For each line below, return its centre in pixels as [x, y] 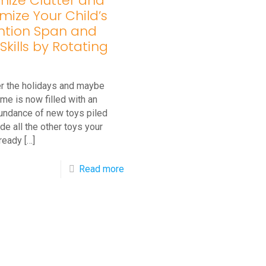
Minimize [143, 186]
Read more [102, 169]
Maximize [144, 240]
